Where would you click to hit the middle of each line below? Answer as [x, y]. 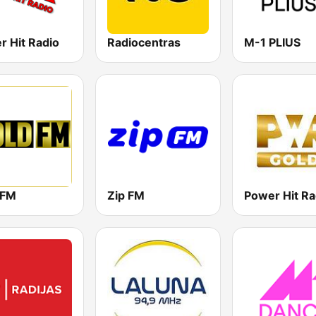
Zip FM [126, 195]
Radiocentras [144, 42]
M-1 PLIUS [272, 42]
